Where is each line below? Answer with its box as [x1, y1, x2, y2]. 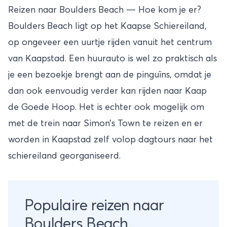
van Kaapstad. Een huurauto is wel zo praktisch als [8, 54, 217, 63]
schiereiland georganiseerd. [8, 151, 121, 161]
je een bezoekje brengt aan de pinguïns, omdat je [8, 70, 211, 80]
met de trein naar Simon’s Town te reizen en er [8, 119, 203, 128]
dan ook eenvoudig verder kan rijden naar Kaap [8, 86, 207, 96]
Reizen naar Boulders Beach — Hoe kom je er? [8, 5, 201, 15]
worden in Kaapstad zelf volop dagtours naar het [8, 135, 213, 144]
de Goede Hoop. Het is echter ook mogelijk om [8, 102, 204, 112]
